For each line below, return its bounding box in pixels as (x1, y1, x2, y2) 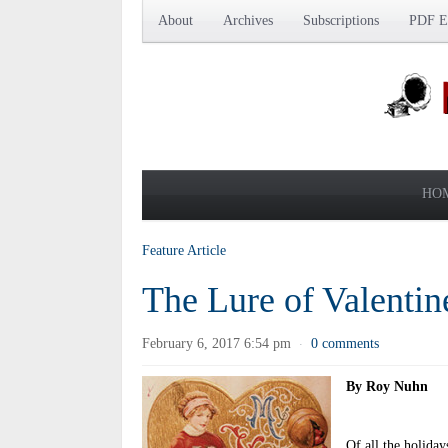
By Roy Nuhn (346, 379, 428, 394)
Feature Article (142, 243, 226, 258)
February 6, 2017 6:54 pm (142, 336, 291, 351)
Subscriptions (303, 13, 379, 28)
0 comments (311, 336, 379, 351)
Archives (223, 13, 273, 28)
